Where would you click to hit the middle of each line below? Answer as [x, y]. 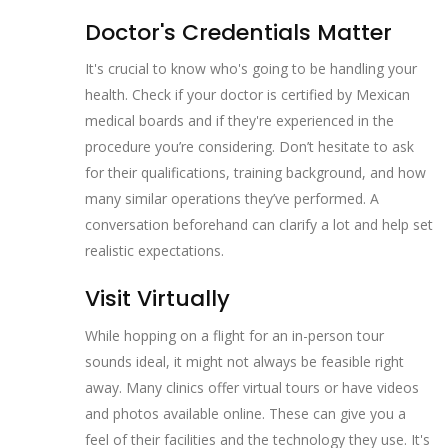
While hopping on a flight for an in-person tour [234, 335]
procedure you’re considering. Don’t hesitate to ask [249, 147]
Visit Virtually [157, 299]
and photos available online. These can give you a [245, 413]
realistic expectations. [154, 251]
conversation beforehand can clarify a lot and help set [259, 225]
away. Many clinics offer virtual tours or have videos [252, 387]
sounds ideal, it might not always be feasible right [244, 361]
